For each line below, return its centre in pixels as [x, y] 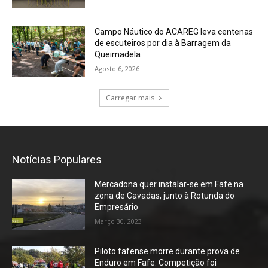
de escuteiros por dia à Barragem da [163, 43]
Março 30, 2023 [118, 221]
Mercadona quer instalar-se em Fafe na [169, 185]
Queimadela [118, 54]
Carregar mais [130, 98]
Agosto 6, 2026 [117, 68]
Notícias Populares [57, 160]
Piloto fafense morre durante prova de [167, 251]
